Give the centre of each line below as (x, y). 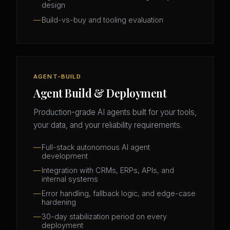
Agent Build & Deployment (100, 93)
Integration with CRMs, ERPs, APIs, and (108, 170)
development (65, 156)
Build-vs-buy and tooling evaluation (102, 20)
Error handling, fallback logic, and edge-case (119, 194)
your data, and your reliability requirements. (108, 125)
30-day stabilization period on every (104, 217)
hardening (59, 202)
